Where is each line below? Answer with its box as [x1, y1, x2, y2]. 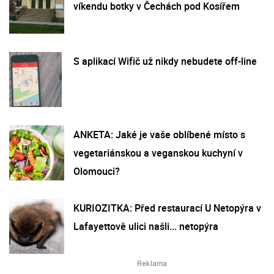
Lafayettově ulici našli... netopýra [73, 219, 218, 233]
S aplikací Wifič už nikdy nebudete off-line [73, 54, 257, 68]
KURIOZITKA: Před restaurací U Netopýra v [73, 201, 261, 215]
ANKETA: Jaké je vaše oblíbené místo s [73, 127, 245, 141]
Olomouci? [73, 164, 120, 178]
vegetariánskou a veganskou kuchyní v [73, 146, 243, 160]
